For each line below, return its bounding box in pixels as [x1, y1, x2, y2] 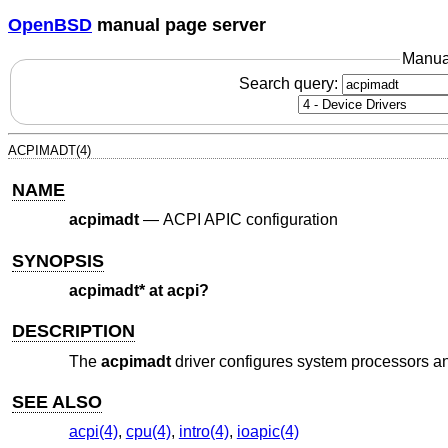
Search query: [238, 74, 342, 92]
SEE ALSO [12, 391, 103, 412]
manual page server [92, 14, 266, 35]
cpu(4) [125, 423, 171, 441]
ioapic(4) [236, 423, 299, 441]
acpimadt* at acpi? [68, 282, 209, 300]
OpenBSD [8, 14, 92, 35]
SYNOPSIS [12, 250, 105, 271]
